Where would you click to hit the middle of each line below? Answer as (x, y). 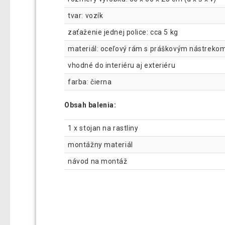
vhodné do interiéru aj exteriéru (122, 66)
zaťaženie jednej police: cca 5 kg (123, 32)
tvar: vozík (86, 16)
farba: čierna (90, 82)
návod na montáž (98, 161)
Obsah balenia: (90, 105)
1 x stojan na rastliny (103, 128)
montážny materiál (100, 144)
